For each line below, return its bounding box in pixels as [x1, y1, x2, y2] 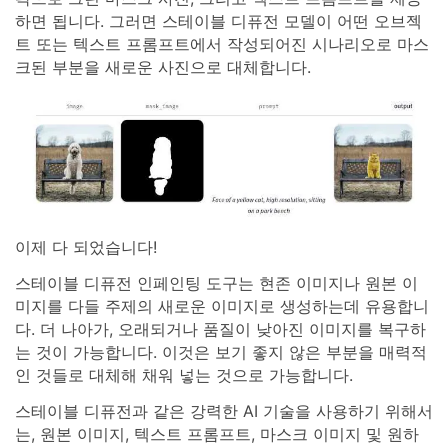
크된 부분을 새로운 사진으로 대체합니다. [15, 57, 311, 78]
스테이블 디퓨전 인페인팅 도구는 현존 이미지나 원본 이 [15, 272, 418, 293]
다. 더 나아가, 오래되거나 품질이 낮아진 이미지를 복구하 [15, 318, 426, 339]
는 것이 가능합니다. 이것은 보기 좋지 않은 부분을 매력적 [15, 341, 427, 362]
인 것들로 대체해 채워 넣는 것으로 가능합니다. [15, 364, 353, 385]
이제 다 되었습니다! [15, 237, 157, 258]
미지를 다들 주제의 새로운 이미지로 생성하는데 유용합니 [15, 295, 429, 316]
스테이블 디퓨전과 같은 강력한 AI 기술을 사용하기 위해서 [15, 400, 433, 421]
